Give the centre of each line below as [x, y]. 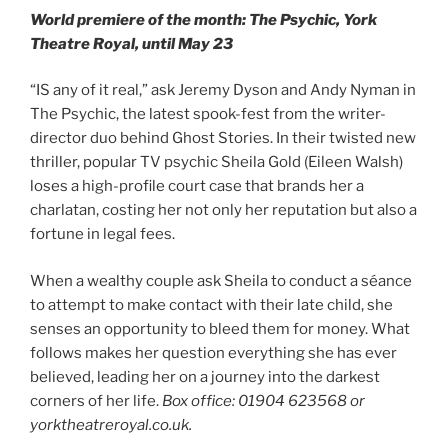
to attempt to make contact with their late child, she [211, 304]
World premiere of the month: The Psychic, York [203, 19]
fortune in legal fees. [102, 234]
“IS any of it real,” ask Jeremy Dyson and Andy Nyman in [223, 90]
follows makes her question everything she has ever [213, 352]
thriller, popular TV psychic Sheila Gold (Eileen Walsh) [216, 162]
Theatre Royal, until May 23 [131, 43]
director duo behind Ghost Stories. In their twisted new [223, 138]
